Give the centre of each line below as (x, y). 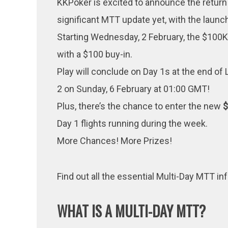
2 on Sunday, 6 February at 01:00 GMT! (133, 89)
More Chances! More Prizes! (115, 141)
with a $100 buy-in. (95, 54)
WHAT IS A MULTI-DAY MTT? (131, 211)
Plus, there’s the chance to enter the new (140, 106)
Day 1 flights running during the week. (133, 124)
